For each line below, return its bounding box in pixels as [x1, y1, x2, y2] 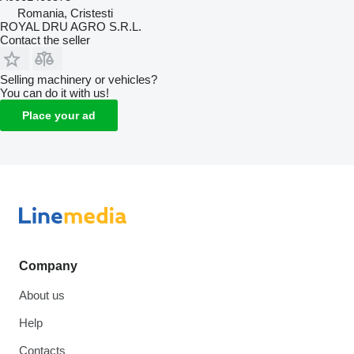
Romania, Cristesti [17, 6, 113, 20]
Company [19, 259, 77, 273]
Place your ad [22, 108, 96, 122]
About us [19, 288, 65, 302]
